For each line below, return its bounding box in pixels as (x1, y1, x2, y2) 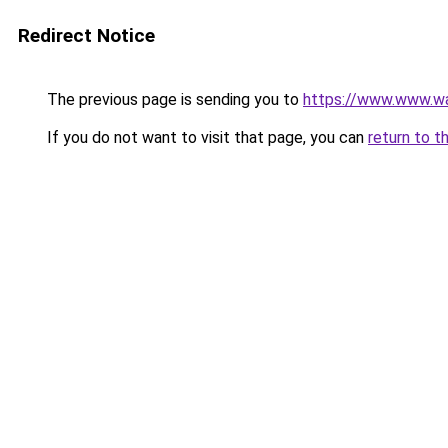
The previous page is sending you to (43, 90, 303, 109)
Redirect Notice (18, 24, 155, 47)
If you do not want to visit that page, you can (43, 128, 368, 147)
